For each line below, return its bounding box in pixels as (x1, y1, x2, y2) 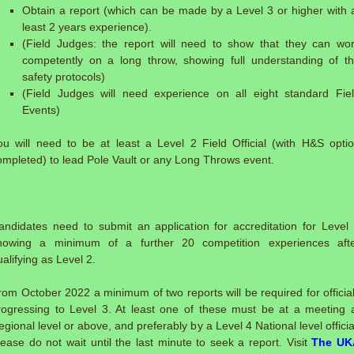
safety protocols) (22, 70, 105, 83)
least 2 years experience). (22, 21, 152, 33)
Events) (22, 104, 60, 116)
